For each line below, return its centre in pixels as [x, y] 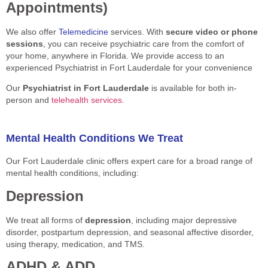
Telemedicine [83, 31]
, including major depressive [184, 220]
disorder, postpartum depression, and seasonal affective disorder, [130, 232]
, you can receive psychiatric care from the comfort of [144, 43]
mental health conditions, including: [72, 173]
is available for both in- [193, 88]
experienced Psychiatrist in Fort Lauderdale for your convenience [129, 67]
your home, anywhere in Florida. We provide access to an [115, 55]
